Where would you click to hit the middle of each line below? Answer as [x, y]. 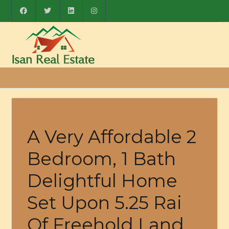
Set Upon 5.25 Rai [105, 202]
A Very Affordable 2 [112, 136]
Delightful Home [102, 180]
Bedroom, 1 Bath [102, 158]
